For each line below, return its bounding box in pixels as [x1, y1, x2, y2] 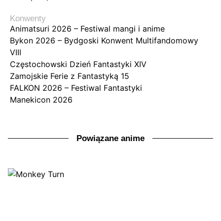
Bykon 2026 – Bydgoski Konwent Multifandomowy [10, 36, 198, 46]
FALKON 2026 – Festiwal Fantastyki [10, 83, 142, 93]
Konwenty [10, 14, 46, 24]
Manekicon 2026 [10, 95, 73, 105]
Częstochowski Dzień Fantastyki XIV [10, 59, 147, 70]
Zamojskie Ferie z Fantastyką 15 [10, 71, 129, 81]
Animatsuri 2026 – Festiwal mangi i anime [10, 24, 165, 34]
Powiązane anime [76, 134, 145, 144]
